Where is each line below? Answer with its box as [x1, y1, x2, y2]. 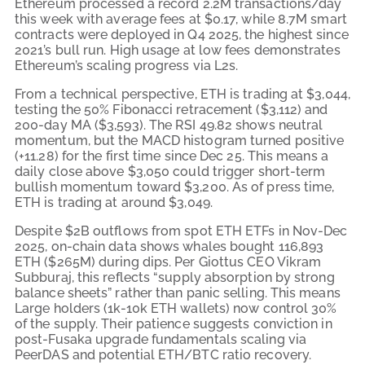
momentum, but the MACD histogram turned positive [15, 132, 345, 148]
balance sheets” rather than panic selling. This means [15, 284, 341, 301]
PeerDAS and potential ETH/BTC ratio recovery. [15, 346, 312, 363]
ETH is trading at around [15, 194, 169, 210]
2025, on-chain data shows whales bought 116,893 [15, 238, 324, 254]
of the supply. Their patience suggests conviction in [15, 315, 332, 332]
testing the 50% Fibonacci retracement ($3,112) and [15, 101, 328, 117]
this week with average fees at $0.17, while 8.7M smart [15, 11, 347, 27]
